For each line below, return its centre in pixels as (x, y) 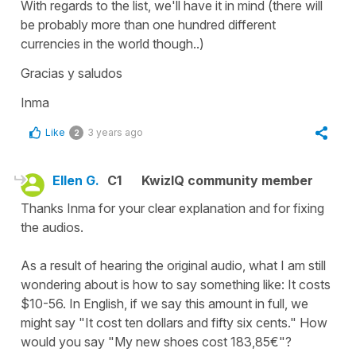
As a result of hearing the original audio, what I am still (173, 265)
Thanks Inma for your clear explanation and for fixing (172, 208)
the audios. (52, 227)
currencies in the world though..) (112, 43)
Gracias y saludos (72, 73)
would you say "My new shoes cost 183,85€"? (156, 341)
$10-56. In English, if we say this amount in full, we (164, 303)
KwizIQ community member (227, 180)
